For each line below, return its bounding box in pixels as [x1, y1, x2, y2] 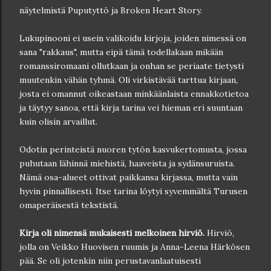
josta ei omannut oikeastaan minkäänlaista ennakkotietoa [19, 88, 249, 99]
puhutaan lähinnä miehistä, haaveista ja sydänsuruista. [19, 157, 235, 169]
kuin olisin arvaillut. [19, 116, 97, 127]
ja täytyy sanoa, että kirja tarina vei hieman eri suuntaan [19, 102, 243, 113]
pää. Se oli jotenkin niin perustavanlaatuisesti [19, 255, 201, 266]
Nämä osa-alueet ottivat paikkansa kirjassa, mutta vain [19, 171, 238, 183]
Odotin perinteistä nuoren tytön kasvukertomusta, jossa [19, 143, 247, 155]
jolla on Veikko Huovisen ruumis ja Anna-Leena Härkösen [19, 241, 250, 252]
